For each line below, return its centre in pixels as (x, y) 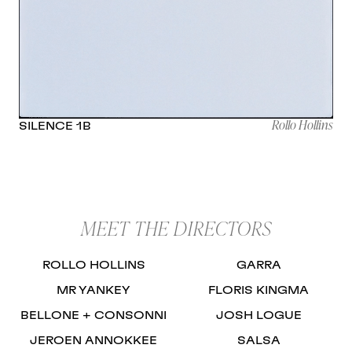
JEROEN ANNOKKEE (93, 341)
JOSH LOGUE (258, 316)
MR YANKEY (93, 291)
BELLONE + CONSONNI (93, 316)
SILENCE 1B (55, 127)
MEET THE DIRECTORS (176, 229)
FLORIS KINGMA (258, 291)
